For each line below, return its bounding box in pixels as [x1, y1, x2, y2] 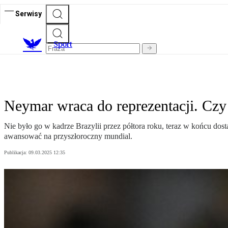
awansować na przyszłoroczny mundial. [4, 132, 132, 141]
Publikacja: [4, 150, 28, 156]
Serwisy [15, 9, 42, 18]
